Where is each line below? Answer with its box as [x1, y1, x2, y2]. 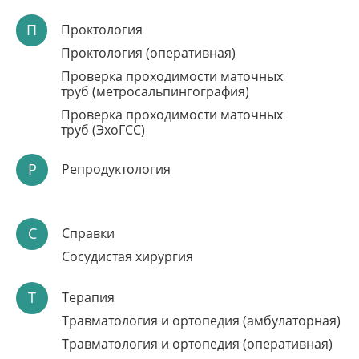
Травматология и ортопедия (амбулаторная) [62, 312, 341, 329]
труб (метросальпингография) [61, 83, 250, 100]
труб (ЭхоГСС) [61, 121, 146, 139]
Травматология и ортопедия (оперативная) [62, 335, 333, 353]
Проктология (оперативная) [61, 44, 236, 62]
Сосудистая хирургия [62, 248, 193, 265]
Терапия [62, 288, 115, 306]
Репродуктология [62, 160, 171, 178]
